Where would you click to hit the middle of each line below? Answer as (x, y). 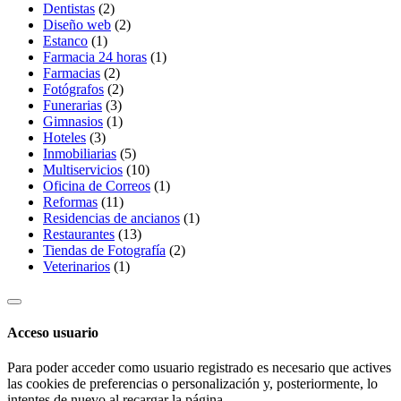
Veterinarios (77, 267)
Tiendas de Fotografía (104, 251)
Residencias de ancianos (111, 218)
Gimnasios (73, 122)
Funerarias (73, 106)
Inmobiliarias (80, 154)
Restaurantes (79, 235)
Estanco (65, 41)
